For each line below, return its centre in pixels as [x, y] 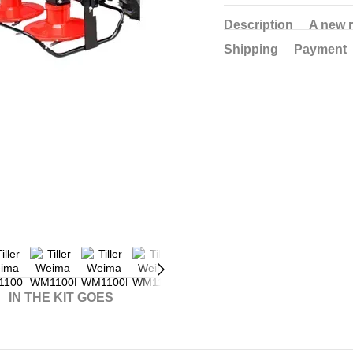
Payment [320, 49]
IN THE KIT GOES [61, 297]
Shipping [251, 49]
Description [258, 25]
